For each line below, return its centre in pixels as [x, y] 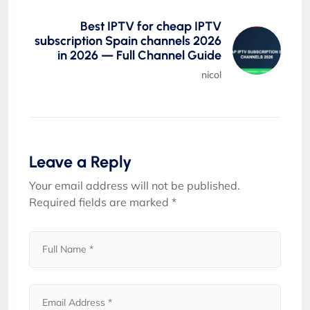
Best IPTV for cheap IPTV [151, 26]
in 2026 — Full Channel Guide [139, 55]
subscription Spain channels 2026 [128, 40]
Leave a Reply [80, 162]
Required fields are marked [100, 202]
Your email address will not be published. [135, 185]
